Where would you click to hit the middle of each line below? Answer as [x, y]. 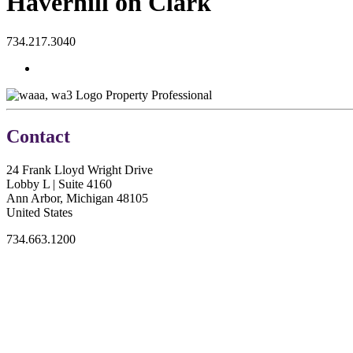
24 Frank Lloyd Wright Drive [80, 169]
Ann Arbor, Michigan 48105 [77, 198]
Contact [38, 136]
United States [39, 212]
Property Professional [159, 95]
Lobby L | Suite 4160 [59, 184]
